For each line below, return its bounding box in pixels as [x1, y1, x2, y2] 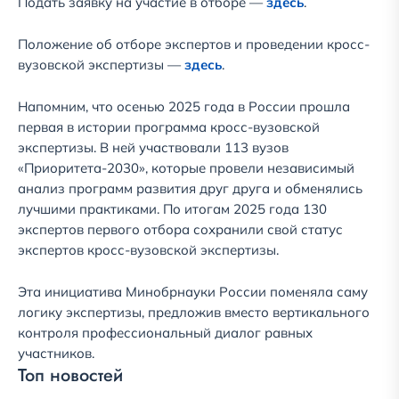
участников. [18, 345, 94, 362]
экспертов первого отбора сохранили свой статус [18, 221, 343, 239]
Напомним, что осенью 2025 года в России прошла [18, 98, 350, 116]
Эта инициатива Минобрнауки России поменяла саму [18, 283, 368, 301]
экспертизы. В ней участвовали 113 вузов [18, 139, 289, 157]
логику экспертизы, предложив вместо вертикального [18, 304, 370, 322]
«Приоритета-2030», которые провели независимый [18, 159, 354, 177]
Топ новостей [18, 362, 123, 389]
